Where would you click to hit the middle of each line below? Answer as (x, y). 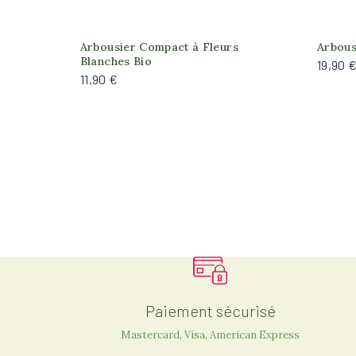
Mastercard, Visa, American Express (211, 335)
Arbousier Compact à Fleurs (159, 47)
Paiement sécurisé (210, 311)
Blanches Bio (116, 61)
